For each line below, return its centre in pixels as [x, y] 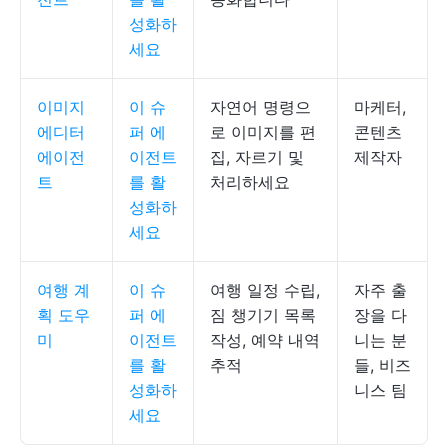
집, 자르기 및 [257, 157]
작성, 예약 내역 [265, 340]
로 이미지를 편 [263, 132]
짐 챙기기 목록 [263, 315]
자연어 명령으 [260, 107]
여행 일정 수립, [265, 290]
